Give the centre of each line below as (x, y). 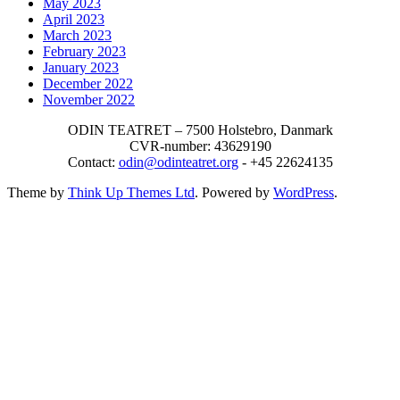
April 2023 (74, 20)
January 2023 (81, 68)
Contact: (93, 162)
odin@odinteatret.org (178, 162)
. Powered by (234, 193)
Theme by (37, 193)
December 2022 (88, 84)
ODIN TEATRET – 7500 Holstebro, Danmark (200, 130)
